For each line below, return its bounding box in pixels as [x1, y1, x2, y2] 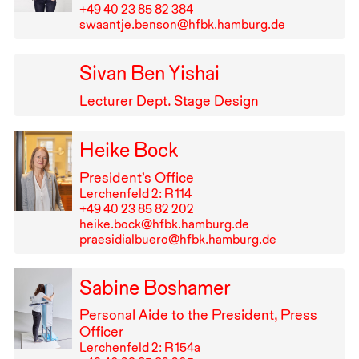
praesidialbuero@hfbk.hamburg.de [79, 231, 276, 247]
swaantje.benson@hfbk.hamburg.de [79, 17, 285, 33]
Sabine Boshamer [79, 275, 231, 300]
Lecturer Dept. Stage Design [79, 91, 259, 109]
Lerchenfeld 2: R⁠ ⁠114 [79, 185, 192, 201]
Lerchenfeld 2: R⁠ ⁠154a [79, 340, 200, 356]
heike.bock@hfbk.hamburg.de [79, 216, 249, 232]
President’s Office [79, 168, 194, 186]
